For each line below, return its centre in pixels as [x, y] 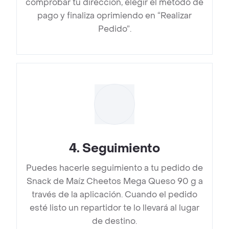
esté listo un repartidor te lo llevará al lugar [114, 208]
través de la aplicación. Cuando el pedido [114, 195]
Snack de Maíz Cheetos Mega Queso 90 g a [114, 181]
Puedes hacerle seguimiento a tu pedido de [114, 168]
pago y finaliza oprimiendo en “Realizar [114, 16]
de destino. [114, 221]
